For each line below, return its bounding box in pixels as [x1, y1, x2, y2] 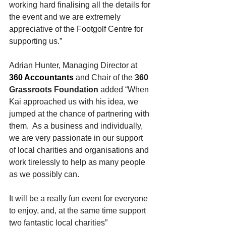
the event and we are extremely [9, 13, 123, 22]
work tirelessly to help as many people [9, 158, 147, 167]
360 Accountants [9, 73, 74, 82]
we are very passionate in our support [9, 134, 145, 143]
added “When [98, 85, 151, 94]
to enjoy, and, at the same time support [9, 206, 148, 215]
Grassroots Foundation [9, 85, 98, 94]
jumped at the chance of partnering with [9, 109, 151, 119]
